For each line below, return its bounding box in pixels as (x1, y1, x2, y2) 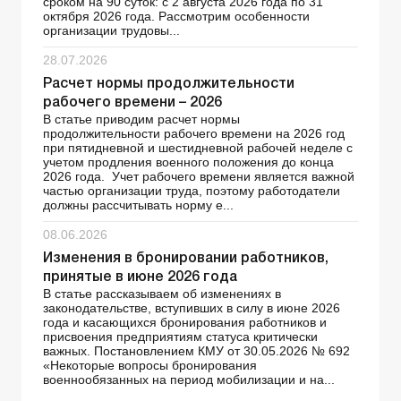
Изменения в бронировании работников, (43, 252, 328, 266)
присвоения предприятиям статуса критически (43, 329, 318, 345)
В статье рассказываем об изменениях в (43, 286, 281, 302)
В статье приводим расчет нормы (43, 112, 240, 127)
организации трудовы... (43, 23, 180, 38)
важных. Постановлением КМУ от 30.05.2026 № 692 (43, 344, 350, 359)
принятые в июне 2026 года (43, 271, 237, 285)
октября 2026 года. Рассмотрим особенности (43, 9, 310, 24)
